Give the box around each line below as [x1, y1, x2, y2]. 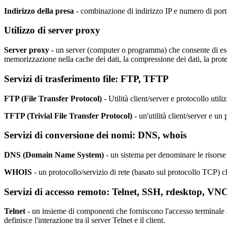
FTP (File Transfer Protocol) [4, 94, 102, 103]
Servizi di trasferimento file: [4, 73, 121, 84]
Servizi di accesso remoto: [4, 186, 112, 197]
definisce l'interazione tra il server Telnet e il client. [4, 216, 165, 225]
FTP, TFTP [121, 73, 169, 84]
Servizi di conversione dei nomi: [4, 130, 138, 141]
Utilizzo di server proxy [4, 25, 100, 36]
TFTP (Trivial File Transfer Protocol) [4, 111, 132, 120]
